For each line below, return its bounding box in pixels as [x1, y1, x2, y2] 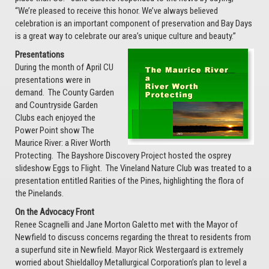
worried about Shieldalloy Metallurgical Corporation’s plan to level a [15, 257, 247, 268]
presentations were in [15, 74, 91, 85]
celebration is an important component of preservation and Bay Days [15, 18, 252, 29]
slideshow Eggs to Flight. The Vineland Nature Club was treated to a [15, 163, 252, 174]
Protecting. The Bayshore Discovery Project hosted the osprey [15, 150, 231, 161]
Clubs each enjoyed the [15, 112, 95, 123]
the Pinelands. [15, 188, 64, 199]
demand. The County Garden [15, 87, 114, 98]
